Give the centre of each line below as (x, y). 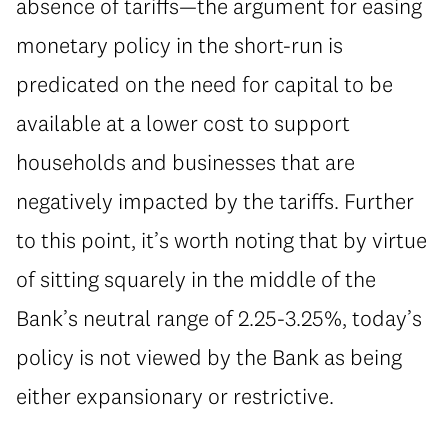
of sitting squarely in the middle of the (196, 279)
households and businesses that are (185, 162)
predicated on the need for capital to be (204, 84)
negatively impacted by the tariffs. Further (215, 201)
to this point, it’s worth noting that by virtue (221, 240)
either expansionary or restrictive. (175, 396)
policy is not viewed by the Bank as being (209, 357)
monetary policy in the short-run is (179, 45)
